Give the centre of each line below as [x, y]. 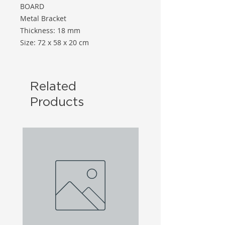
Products [57, 101]
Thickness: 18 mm [50, 31]
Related [53, 86]
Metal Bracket [43, 19]
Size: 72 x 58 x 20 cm [54, 43]
